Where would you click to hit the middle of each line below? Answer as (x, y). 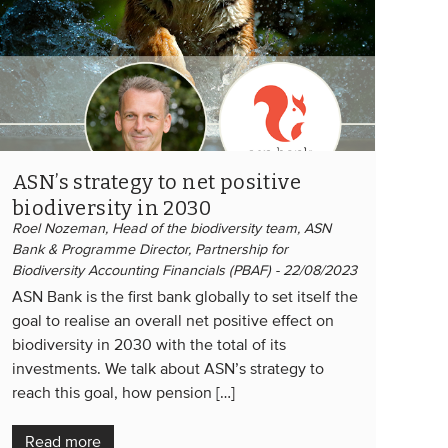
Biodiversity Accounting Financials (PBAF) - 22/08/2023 (184, 270)
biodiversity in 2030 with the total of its (149, 345)
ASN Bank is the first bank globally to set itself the (185, 297)
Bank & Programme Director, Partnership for (150, 249)
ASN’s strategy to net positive (156, 181)
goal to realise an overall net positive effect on (173, 321)
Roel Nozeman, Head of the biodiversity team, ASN (171, 228)
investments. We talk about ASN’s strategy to (168, 369)
